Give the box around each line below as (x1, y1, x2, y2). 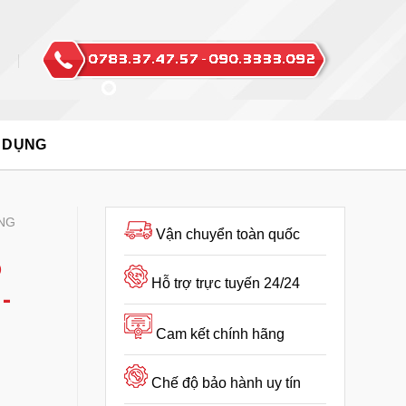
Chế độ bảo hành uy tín (151, 375, 301, 391)
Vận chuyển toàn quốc (156, 227, 300, 242)
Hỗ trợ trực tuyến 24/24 (151, 275, 300, 291)
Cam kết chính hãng (156, 326, 285, 342)
